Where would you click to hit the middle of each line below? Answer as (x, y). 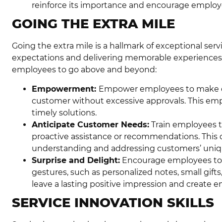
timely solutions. (64, 112)
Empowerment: (65, 89)
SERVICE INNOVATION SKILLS (113, 202)
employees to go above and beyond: (84, 70)
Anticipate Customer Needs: (90, 124)
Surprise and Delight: (76, 160)
